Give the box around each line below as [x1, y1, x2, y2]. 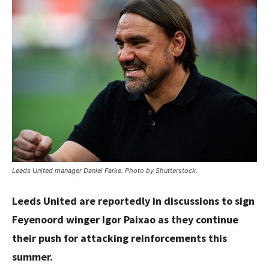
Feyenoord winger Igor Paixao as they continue [12, 212, 238, 226]
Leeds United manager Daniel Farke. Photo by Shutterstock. [12, 166, 198, 175]
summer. [12, 249, 53, 264]
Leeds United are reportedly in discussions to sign [12, 193, 255, 208]
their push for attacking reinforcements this [12, 231, 227, 245]
